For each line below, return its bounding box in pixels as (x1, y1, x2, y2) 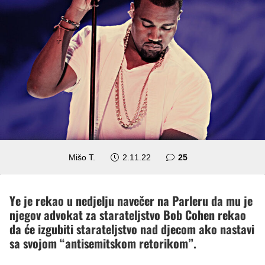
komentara (186, 151, 230, 161)
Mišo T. (69, 152, 96, 162)
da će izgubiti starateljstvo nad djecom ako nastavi (9, 219, 254, 238)
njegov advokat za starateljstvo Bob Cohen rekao (9, 205, 246, 224)
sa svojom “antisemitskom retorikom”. (9, 234, 196, 252)
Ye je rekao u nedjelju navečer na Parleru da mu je (9, 191, 253, 209)
